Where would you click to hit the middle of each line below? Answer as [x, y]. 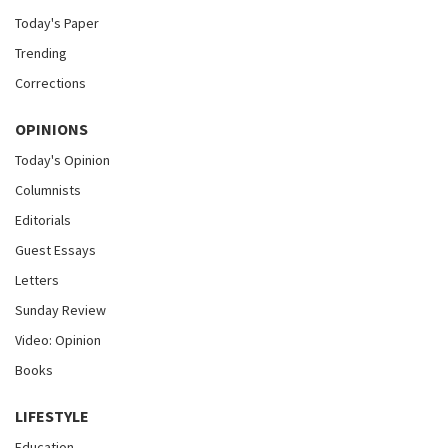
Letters [37, 279]
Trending [41, 52]
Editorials [43, 219]
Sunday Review [60, 309]
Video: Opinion [58, 339]
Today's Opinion [62, 159]
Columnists [48, 189]
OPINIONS [51, 128]
